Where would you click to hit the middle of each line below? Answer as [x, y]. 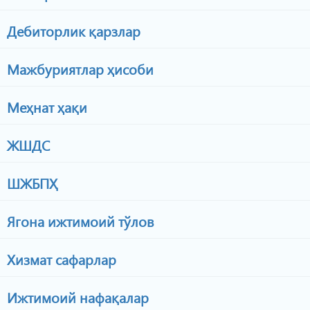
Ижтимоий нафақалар [76, 297]
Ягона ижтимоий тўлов [79, 221]
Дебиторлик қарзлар [72, 30]
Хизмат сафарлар [60, 259]
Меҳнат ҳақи [45, 107]
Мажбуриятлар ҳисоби [79, 69]
